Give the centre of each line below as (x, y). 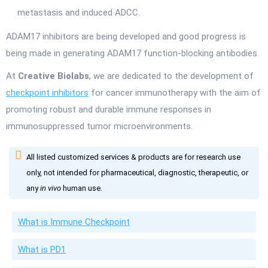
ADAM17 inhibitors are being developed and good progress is (126, 36)
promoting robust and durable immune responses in (109, 109)
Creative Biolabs (54, 76)
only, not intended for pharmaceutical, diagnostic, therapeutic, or (137, 173)
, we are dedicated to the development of (171, 76)
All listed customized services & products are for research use (133, 157)
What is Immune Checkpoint (74, 222)
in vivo (51, 188)
